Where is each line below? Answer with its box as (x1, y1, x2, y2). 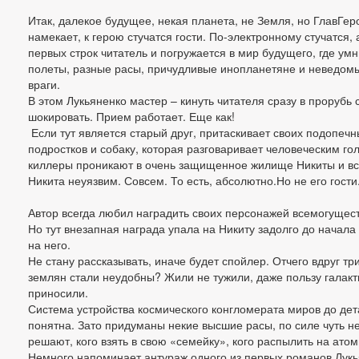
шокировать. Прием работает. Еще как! (28, 108, 235, 124)
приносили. (28, 284, 88, 301)
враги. (28, 76, 60, 92)
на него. (28, 236, 71, 252)
